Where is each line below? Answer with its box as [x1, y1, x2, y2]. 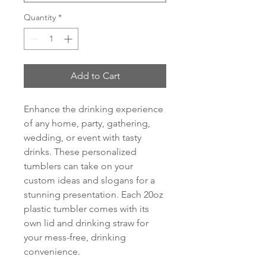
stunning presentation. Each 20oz [24, 189, 163, 200]
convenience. [24, 246, 80, 257]
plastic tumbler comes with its [24, 203, 149, 214]
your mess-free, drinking [24, 232, 126, 243]
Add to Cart [70, 70, 120, 81]
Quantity [24, 12, 56, 23]
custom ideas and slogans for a [24, 175, 155, 186]
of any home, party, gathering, [24, 118, 150, 129]
